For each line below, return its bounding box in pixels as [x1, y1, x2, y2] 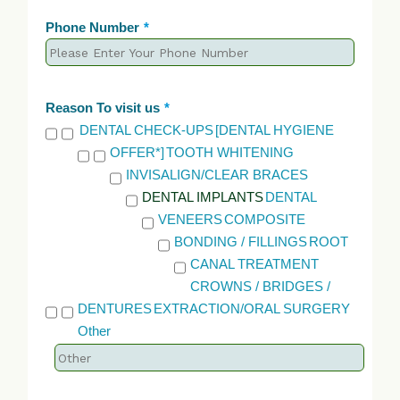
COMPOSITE [223, 211, 305, 227]
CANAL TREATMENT [189, 255, 319, 271]
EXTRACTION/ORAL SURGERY [153, 300, 350, 316]
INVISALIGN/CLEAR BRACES [125, 166, 308, 182]
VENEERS [157, 211, 222, 227]
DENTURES [77, 300, 152, 316]
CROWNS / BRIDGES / [189, 278, 330, 294]
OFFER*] [109, 144, 164, 160]
